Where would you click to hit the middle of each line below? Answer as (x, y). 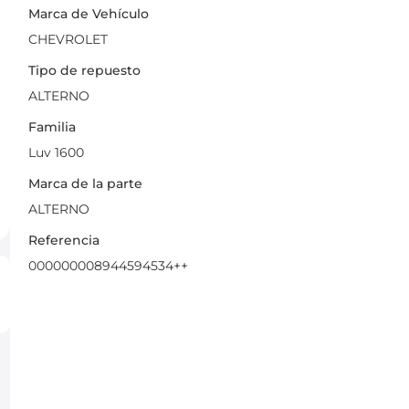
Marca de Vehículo (88, 13)
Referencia (63, 240)
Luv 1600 (56, 152)
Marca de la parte (85, 183)
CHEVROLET (68, 39)
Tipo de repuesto (84, 70)
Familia (52, 126)
